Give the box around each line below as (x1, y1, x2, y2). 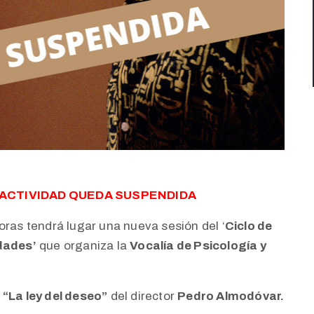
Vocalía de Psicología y (130, 238, 266, 252)
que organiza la (36, 238, 130, 252)
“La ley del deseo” (2, 289, 108, 303)
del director (107, 289, 178, 303)
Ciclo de (224, 219, 273, 233)
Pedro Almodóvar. (177, 289, 285, 303)
